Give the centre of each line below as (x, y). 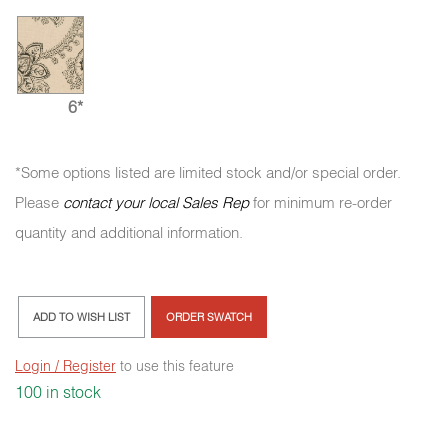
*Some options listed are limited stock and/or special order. (208, 173)
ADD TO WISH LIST (81, 317)
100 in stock (58, 392)
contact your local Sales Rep (156, 203)
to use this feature (175, 366)
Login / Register (65, 366)
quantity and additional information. (129, 233)
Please (39, 203)
